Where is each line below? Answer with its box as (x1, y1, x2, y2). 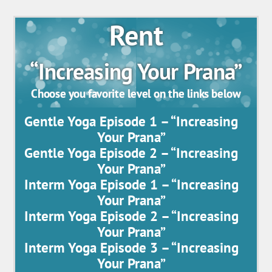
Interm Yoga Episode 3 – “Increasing (24, 238, 239, 256)
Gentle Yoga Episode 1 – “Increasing (24, 112, 238, 130)
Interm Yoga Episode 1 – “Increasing (24, 175, 239, 193)
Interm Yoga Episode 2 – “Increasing (24, 206, 239, 225)
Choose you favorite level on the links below (31, 86, 241, 101)
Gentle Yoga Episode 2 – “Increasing (24, 143, 238, 161)
